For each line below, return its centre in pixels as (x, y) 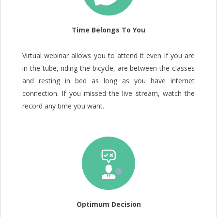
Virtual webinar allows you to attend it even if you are (108, 55)
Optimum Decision (108, 204)
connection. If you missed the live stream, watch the (108, 93)
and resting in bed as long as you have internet (108, 80)
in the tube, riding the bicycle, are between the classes (108, 68)
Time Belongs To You (108, 30)
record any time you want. (63, 106)
